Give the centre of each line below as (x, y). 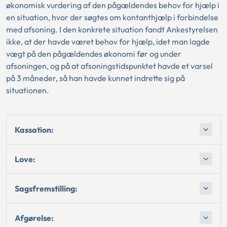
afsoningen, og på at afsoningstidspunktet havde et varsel (109, 66)
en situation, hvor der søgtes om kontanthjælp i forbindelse (112, 17)
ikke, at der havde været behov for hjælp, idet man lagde (108, 42)
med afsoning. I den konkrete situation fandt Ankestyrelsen (112, 29)
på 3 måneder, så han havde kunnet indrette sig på (96, 78)
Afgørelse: (34, 218)
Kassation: (34, 129)
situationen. (28, 90)
